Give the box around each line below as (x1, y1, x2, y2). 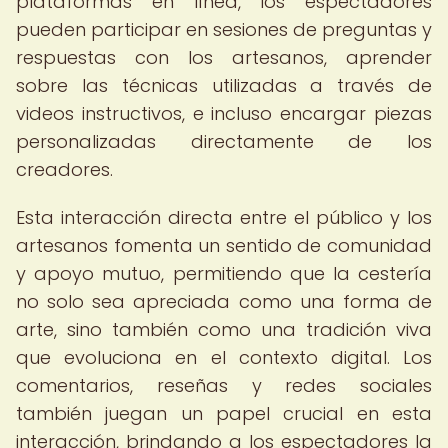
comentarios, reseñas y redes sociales (16, 373, 432, 398)
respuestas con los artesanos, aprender (16, 45, 432, 70)
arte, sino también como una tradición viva (16, 317, 432, 342)
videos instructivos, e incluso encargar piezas (16, 101, 432, 126)
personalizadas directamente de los (16, 129, 432, 154)
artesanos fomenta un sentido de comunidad (16, 233, 432, 258)
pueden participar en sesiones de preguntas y (16, 17, 432, 42)
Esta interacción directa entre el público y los (16, 205, 432, 230)
